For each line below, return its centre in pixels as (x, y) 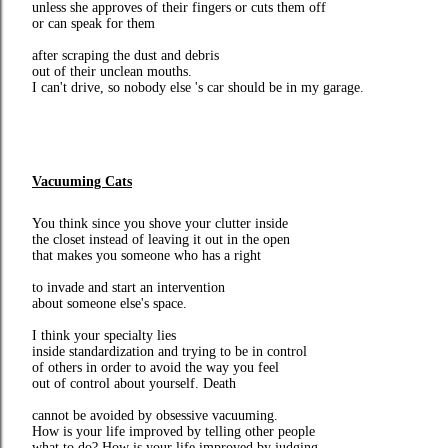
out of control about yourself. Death (134, 383)
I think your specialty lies (104, 335)
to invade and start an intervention (128, 287)
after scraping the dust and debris (125, 55)
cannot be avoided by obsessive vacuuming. (155, 415)
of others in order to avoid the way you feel (155, 367)
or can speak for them (93, 23)
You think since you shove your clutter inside (160, 223)
